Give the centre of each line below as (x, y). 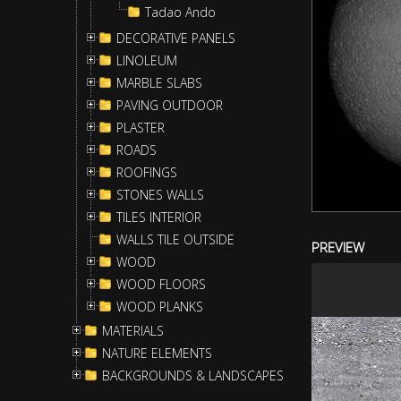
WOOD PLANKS (160, 307)
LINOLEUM (147, 60)
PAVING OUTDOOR (170, 105)
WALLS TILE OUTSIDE (175, 239)
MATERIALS (133, 331)
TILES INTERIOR (159, 217)
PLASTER (141, 128)
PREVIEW (338, 247)
